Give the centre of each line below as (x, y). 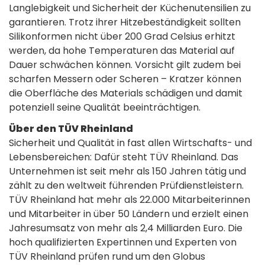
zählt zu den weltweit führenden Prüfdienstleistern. (126, 185)
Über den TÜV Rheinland (71, 128)
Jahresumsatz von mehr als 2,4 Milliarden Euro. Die (126, 228)
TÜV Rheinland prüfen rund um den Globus (107, 256)
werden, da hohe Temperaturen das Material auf (122, 50)
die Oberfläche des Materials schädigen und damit (126, 93)
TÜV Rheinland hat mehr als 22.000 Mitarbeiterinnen (130, 199)
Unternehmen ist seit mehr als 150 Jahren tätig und (127, 171)
